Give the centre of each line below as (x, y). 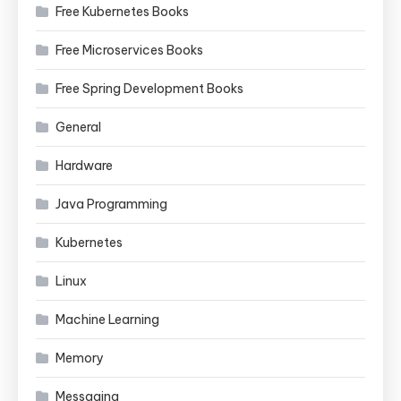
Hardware (84, 166)
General (78, 127)
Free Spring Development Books (149, 89)
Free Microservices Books (129, 50)
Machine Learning (107, 320)
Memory (80, 358)
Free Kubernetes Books (122, 12)
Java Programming (111, 204)
